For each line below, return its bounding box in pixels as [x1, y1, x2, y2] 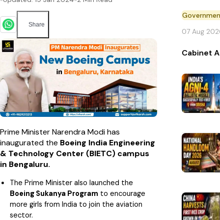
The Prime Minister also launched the [10, 177, 133, 188]
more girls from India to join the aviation [10, 199, 142, 209]
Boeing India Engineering [60, 137, 155, 148]
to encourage [98, 188, 145, 198]
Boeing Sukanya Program [10, 188, 98, 198]
